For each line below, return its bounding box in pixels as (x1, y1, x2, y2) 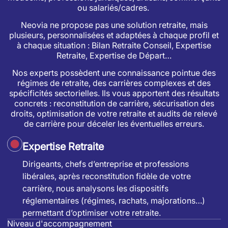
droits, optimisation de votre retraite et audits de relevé (11, 108, 217, 119)
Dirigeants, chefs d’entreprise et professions (22, 158, 189, 169)
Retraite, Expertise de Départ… (56, 50, 172, 61)
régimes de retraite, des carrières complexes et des (17, 78, 211, 89)
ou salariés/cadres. (77, 2, 151, 13)
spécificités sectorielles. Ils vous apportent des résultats (9, 88, 219, 99)
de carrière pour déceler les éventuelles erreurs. (24, 119, 204, 129)
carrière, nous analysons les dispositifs (22, 183, 168, 193)
